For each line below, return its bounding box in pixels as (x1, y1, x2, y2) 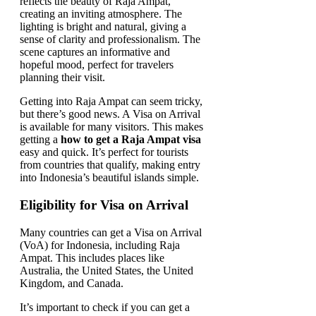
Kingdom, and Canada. (20, 276, 123, 289)
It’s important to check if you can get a (20, 300, 190, 313)
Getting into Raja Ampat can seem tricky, (20, 95, 202, 108)
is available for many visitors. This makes (20, 121, 203, 133)
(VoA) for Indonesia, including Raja (20, 238, 180, 251)
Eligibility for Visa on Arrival (20, 197, 188, 212)
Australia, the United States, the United (20, 264, 193, 276)
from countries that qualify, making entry (20, 159, 200, 171)
